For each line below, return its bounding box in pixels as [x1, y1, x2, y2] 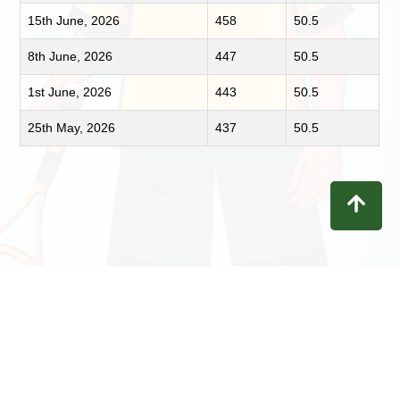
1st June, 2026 [28, 84, 112, 99]
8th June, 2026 [28, 48, 113, 63]
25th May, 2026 [28, 120, 116, 135]
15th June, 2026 [28, 12, 121, 28]
